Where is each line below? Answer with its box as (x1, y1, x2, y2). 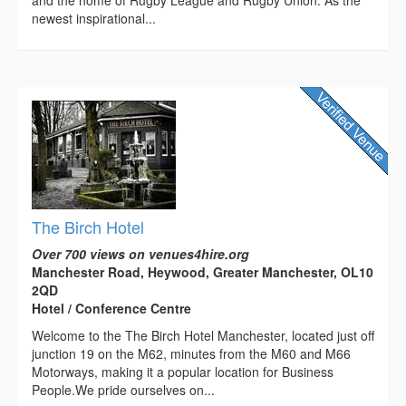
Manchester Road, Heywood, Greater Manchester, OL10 (32, 263, 373, 282)
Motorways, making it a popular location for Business (32, 362, 333, 382)
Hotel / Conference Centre (32, 299, 191, 318)
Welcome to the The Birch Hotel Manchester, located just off (32, 326, 374, 345)
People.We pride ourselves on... (32, 381, 215, 400)
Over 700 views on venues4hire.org (32, 245, 249, 264)
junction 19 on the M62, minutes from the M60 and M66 (32, 344, 351, 363)
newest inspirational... (32, 9, 156, 28)
